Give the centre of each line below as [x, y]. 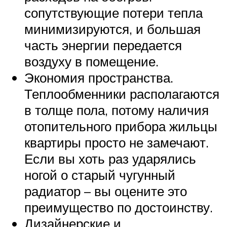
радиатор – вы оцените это [106, 191]
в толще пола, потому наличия [117, 110]
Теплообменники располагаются [122, 93]
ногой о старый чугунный [100, 175]
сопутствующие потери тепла [113, 12]
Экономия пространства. [99, 77]
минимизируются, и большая [112, 29]
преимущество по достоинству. [119, 207]
